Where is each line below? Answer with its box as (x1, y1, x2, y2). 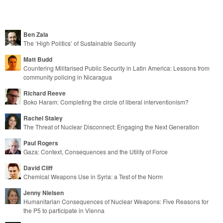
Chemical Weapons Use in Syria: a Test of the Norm (23, 172, 163, 181)
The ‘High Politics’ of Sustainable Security (23, 38, 136, 47)
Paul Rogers (23, 138, 58, 147)
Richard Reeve (23, 88, 66, 98)
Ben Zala (23, 29, 48, 39)
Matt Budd (23, 54, 52, 64)
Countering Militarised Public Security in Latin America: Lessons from (23, 63, 210, 72)
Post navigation (5, 7, 111, 30)
